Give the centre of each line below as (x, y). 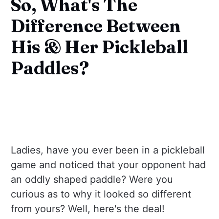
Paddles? (50, 68)
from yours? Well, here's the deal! (88, 209)
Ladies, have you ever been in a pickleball (108, 150)
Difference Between (96, 26)
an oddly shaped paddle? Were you (92, 180)
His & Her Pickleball (100, 47)
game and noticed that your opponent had (109, 165)
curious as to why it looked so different (101, 194)
